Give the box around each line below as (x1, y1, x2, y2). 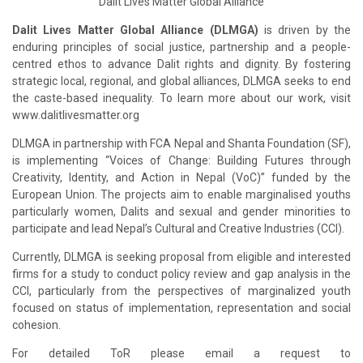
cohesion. (12, 318, 61, 331)
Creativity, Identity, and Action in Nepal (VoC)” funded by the (12, 170, 351, 184)
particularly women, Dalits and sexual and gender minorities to (12, 204, 351, 218)
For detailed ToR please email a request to (12, 346, 351, 360)
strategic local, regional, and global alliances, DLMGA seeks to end (12, 74, 351, 88)
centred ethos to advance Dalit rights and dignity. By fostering (12, 57, 351, 70)
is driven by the (258, 23, 352, 36)
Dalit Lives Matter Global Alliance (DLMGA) (12, 23, 258, 36)
